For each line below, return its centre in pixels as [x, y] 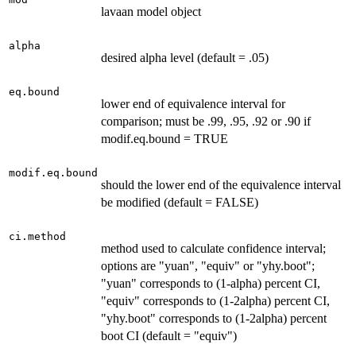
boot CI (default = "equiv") [169, 336]
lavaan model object [151, 12]
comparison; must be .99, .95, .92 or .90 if [206, 122]
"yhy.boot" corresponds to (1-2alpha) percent [214, 319]
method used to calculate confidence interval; [213, 249]
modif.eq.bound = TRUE [164, 139]
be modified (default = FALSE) [180, 203]
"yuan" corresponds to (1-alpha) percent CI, [211, 284]
